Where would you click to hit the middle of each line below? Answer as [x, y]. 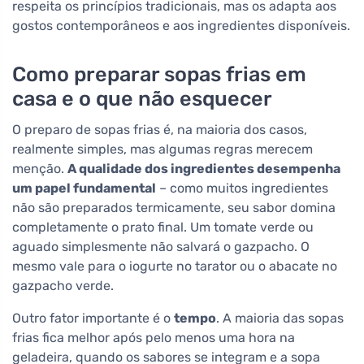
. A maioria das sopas [280, 318]
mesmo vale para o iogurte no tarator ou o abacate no [175, 266]
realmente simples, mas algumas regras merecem [162, 149]
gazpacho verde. [63, 286]
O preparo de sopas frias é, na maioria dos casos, [160, 130]
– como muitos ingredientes [242, 188]
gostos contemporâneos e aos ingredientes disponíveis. [181, 26]
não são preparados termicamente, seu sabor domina [174, 208]
